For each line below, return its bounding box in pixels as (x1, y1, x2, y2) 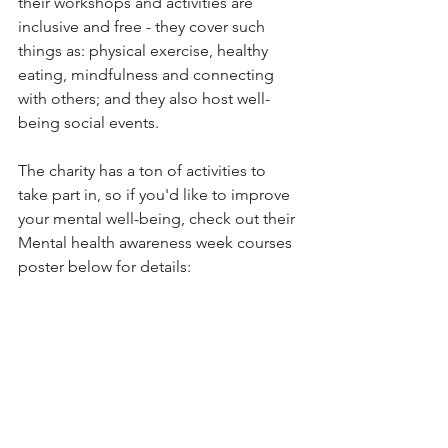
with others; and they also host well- (18, 89, 270, 108)
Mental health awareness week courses (18, 233, 296, 252)
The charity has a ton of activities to (18, 161, 270, 180)
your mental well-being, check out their (18, 209, 299, 228)
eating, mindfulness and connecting (18, 65, 278, 84)
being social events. (18, 113, 159, 132)
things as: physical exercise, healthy (18, 41, 272, 60)
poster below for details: (18, 257, 191, 276)
